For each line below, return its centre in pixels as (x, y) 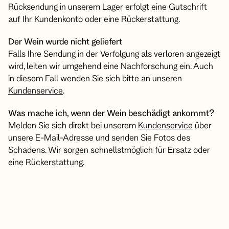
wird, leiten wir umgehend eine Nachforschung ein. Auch (111, 66)
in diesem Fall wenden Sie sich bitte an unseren (95, 78)
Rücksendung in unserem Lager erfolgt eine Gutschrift (108, 6)
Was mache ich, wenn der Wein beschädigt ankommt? (111, 113)
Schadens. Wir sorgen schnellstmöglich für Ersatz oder (109, 150)
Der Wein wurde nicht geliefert (65, 41)
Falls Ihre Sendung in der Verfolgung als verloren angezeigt (114, 53)
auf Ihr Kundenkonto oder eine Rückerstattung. (94, 19)
